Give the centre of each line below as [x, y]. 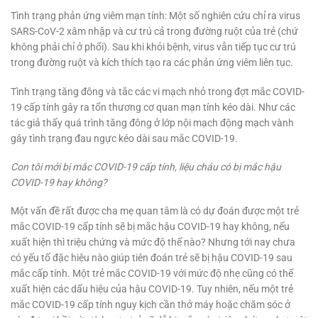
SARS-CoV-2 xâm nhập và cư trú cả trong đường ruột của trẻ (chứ [154, 32]
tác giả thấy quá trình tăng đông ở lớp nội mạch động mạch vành [152, 122]
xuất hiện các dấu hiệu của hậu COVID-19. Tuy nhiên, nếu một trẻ [152, 289]
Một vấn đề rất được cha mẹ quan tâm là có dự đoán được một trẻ [155, 210]
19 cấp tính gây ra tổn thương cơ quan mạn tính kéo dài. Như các [153, 107]
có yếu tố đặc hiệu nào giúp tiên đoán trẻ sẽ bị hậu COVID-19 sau [152, 257]
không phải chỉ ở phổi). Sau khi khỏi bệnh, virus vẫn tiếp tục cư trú [153, 47]
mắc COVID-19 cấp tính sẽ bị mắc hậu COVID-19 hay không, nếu [150, 226]
